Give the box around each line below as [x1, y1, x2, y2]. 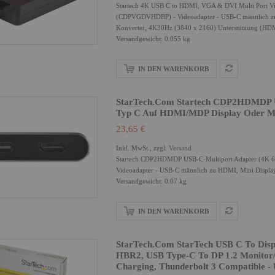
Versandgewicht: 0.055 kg [116, 35, 190, 42]
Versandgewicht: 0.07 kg [116, 177, 187, 185]
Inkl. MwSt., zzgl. [116, 144, 169, 152]
